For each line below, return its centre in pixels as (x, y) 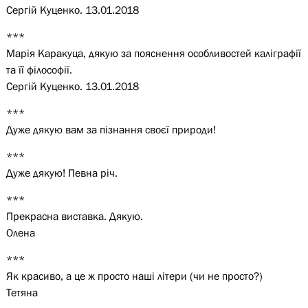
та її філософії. (39, 69)
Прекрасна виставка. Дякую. (74, 216)
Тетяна (22, 292)
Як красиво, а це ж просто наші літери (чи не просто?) (134, 276)
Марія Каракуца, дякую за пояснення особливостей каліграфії (153, 53)
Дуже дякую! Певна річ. (62, 173)
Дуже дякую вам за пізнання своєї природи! (111, 129)
